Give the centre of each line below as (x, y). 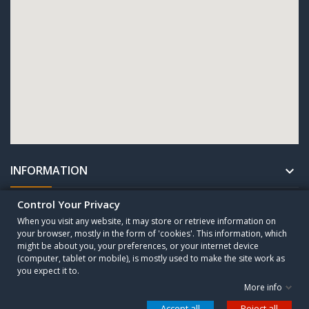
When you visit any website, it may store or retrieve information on (147, 221)
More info (263, 287)
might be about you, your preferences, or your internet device (138, 246)
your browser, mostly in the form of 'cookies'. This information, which (152, 233)
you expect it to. (48, 271)
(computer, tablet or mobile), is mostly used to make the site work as (151, 258)
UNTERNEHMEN (51, 213)
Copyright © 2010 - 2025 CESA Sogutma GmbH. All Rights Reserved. (154, 255)
